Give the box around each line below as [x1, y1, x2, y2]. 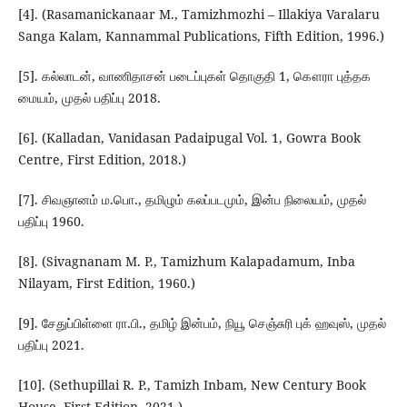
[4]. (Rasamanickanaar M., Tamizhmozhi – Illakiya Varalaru [17, 5, 380, 24]
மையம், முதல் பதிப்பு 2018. [17, 89, 161, 107]
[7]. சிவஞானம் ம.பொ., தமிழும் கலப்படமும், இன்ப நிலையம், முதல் [17, 191, 366, 209]
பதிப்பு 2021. [17, 336, 84, 354]
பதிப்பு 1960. [17, 213, 84, 231]
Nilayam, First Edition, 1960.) [17, 274, 195, 293]
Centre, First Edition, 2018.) [17, 151, 186, 169]
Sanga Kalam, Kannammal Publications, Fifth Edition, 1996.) [17, 27, 384, 45]
